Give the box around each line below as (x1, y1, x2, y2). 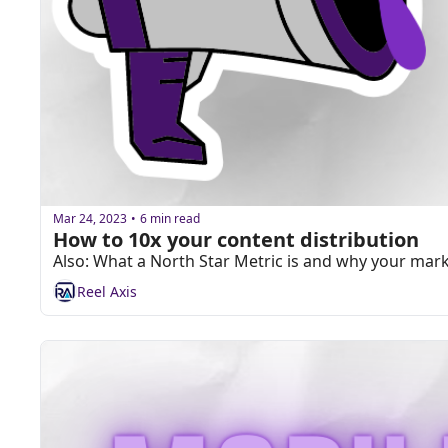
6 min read (140, 209, 200, 227)
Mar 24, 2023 (53, 209, 127, 227)
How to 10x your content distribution (53, 226, 419, 254)
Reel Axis (77, 281, 137, 301)
